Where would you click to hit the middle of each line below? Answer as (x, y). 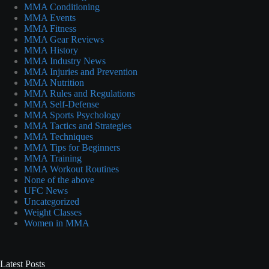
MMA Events (50, 17)
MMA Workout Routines (71, 169)
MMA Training (53, 158)
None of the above (59, 180)
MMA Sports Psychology (72, 115)
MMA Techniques (59, 136)
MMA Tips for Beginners (72, 147)
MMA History (51, 50)
